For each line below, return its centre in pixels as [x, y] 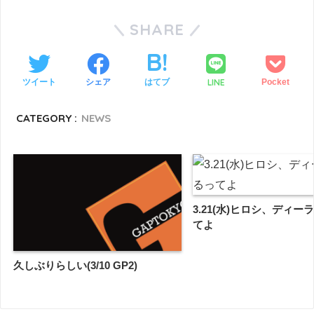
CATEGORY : [47, 118]
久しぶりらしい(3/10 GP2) [75, 266]
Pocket [275, 82]
